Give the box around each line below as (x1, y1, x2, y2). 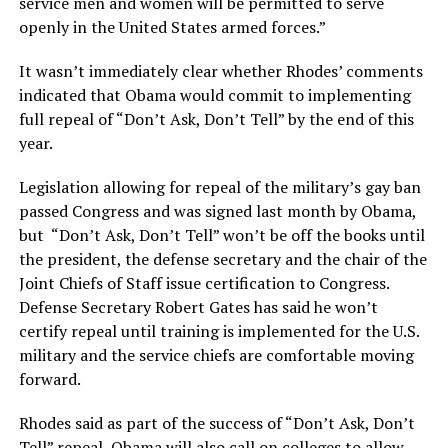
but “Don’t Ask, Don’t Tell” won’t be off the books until (18, 224, 425, 247)
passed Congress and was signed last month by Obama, (18, 200, 416, 223)
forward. (18, 368, 81, 391)
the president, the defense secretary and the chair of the (18, 248, 427, 271)
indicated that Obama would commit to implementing (18, 84, 411, 107)
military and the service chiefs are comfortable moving (18, 344, 414, 367)
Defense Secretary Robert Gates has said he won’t (18, 296, 378, 319)
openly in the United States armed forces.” (18, 16, 326, 39)
